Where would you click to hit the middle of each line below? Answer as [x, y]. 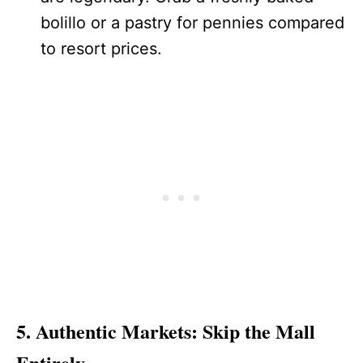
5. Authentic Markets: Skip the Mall [166, 331]
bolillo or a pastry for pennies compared [192, 23]
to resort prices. [101, 49]
